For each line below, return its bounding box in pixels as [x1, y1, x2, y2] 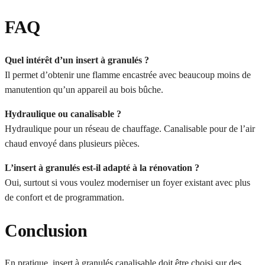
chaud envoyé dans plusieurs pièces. [5, 138, 140, 148]
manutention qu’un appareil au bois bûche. [5, 84, 163, 95]
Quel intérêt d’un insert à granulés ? [5, 54, 149, 65]
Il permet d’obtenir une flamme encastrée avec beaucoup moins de [5, 69, 251, 80]
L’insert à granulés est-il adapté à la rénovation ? [5, 162, 199, 173]
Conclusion [5, 220, 87, 240]
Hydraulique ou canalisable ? [5, 108, 121, 119]
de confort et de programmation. [5, 192, 124, 202]
